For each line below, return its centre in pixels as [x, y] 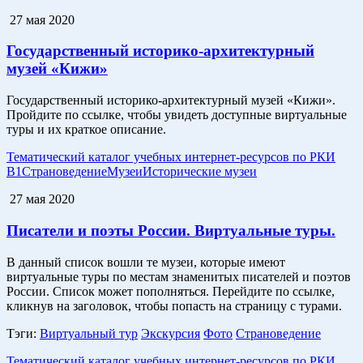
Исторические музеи [200, 172]
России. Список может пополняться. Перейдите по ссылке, [171, 291]
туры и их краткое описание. [86, 130]
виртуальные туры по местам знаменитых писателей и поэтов [179, 276]
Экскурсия [171, 333]
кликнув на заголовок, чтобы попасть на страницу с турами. [174, 305]
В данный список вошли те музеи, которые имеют [146, 262]
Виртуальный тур [89, 333]
